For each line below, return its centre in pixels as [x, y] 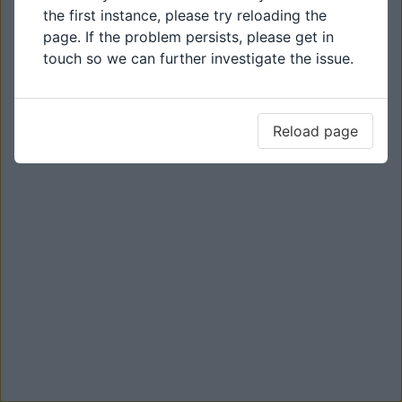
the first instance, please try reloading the [185, 15]
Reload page [315, 131]
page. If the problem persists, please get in [188, 37]
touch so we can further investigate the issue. [198, 58]
